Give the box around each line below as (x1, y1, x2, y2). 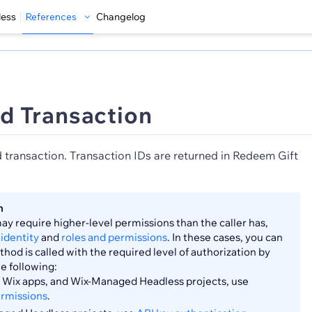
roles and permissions (61, 231, 167, 244)
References (25, 10, 77, 23)
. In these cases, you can (167, 231, 283, 244)
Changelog (96, 10, 146, 23)
